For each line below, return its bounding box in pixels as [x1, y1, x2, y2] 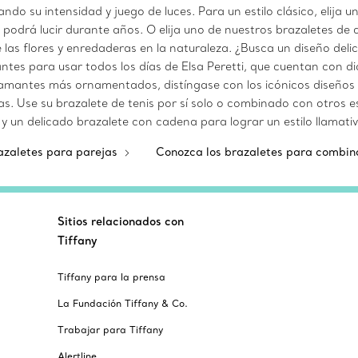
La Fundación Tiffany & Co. [58, 297, 188, 309]
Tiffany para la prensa [58, 271, 165, 283]
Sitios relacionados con [58, 214, 184, 229]
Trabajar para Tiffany [58, 324, 163, 336]
